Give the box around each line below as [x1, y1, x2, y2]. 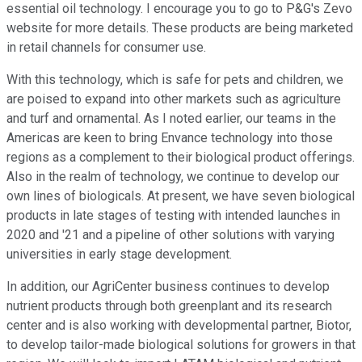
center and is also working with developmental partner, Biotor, [6, 318, 351, 334]
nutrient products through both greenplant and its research [6, 298, 332, 314]
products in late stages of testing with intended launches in [6, 208, 340, 224]
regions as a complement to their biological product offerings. [6, 149, 355, 166]
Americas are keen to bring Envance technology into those [6, 130, 333, 146]
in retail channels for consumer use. [6, 40, 206, 56]
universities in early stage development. [6, 246, 232, 263]
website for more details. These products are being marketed [6, 20, 353, 36]
